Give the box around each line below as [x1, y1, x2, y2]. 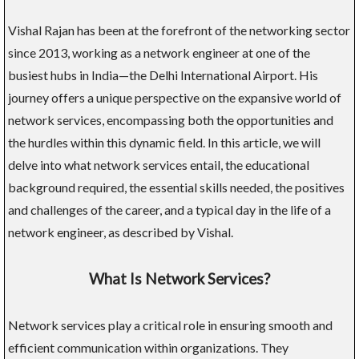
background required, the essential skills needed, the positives [8, 179, 345, 195]
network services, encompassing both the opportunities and [8, 111, 333, 127]
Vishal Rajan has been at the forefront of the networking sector [8, 22, 350, 38]
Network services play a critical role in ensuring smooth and [8, 317, 333, 333]
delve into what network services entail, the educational [8, 156, 309, 172]
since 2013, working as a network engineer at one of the [8, 44, 310, 60]
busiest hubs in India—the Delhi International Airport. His [8, 67, 318, 83]
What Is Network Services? [89, 269, 270, 288]
